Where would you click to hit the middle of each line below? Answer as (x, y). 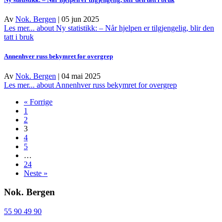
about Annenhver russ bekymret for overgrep (106, 85)
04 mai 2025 (81, 76)
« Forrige (38, 102)
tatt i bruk (19, 37)
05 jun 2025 (80, 19)
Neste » (36, 173)
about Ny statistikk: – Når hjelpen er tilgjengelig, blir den (124, 28)
